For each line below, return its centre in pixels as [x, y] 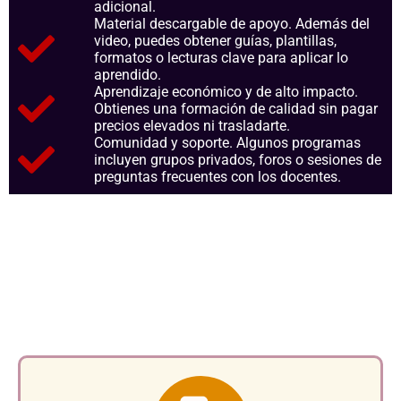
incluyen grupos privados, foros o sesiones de [238, 159]
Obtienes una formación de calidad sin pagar [236, 108]
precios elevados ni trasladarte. [192, 125]
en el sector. [200, 296]
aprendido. [128, 74]
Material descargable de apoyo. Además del [232, 23]
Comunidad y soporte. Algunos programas [228, 142]
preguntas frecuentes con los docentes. [218, 176]
